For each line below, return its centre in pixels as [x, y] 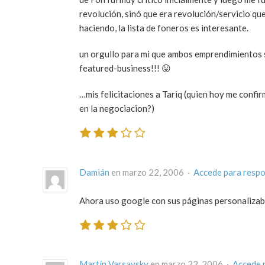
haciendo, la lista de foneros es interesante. [164, 28]
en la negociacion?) [117, 109]
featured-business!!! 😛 [125, 68]
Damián [94, 172]
